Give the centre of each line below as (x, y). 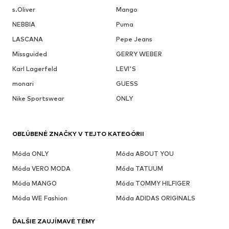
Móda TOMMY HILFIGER (153, 184)
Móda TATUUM (139, 169)
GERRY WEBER (139, 54)
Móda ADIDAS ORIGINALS (155, 198)
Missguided (30, 54)
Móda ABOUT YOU (145, 154)
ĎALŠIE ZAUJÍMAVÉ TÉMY (54, 221)
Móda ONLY (30, 154)
